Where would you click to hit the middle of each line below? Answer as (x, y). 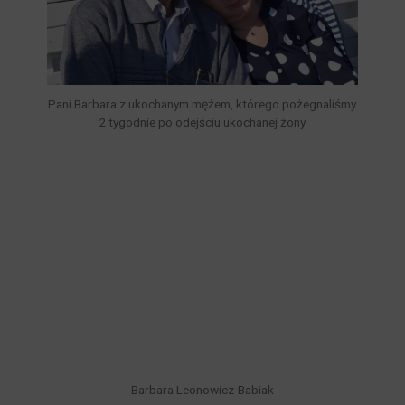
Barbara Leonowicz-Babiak (202, 390)
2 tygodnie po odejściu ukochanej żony (202, 122)
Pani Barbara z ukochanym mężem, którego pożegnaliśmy (202, 104)
